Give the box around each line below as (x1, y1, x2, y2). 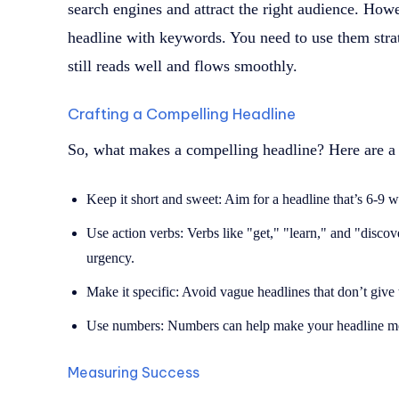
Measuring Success (68, 363, 199, 382)
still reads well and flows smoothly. (68, 57, 297, 76)
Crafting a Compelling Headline (68, 104, 296, 125)
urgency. (86, 250, 134, 266)
